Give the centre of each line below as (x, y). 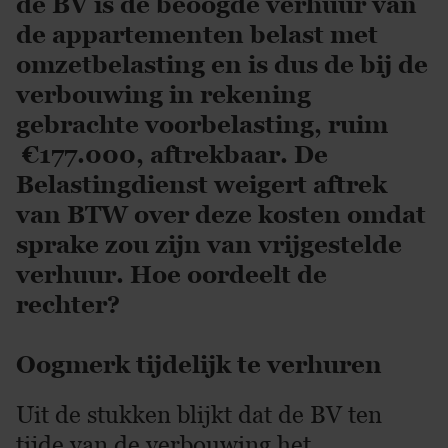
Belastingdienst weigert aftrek (201, 184)
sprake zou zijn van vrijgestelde (209, 244)
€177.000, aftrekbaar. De (172, 154)
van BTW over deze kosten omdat (221, 214)
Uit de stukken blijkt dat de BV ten (199, 414)
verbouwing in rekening (163, 94)
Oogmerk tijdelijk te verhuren (199, 364)
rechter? (68, 304)
